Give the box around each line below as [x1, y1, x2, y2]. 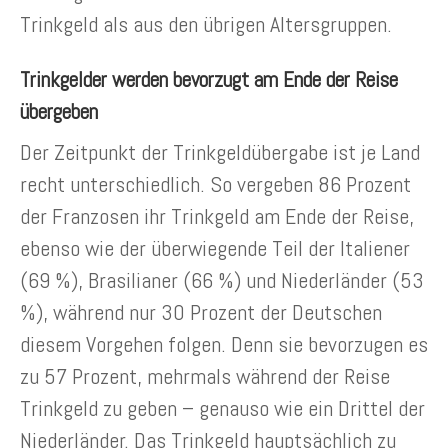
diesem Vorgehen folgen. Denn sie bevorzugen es [20, 330, 428, 359]
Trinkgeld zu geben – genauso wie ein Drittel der [20, 394, 425, 423]
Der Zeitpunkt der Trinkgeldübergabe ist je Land [20, 138, 420, 167]
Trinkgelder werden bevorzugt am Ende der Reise [20, 66, 398, 94]
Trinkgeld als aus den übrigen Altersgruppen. [20, 10, 392, 39]
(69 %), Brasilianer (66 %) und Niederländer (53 [20, 266, 424, 295]
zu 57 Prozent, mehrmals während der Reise [20, 362, 390, 391]
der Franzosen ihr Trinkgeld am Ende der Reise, [20, 202, 414, 231]
